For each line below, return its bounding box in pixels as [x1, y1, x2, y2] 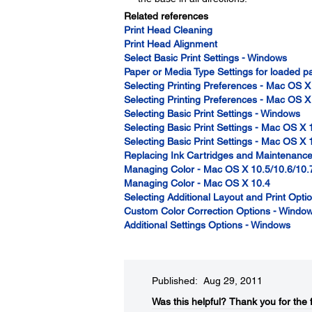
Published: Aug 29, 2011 [151, 275, 263, 286]
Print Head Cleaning [123, 24, 212, 36]
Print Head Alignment [123, 38, 217, 49]
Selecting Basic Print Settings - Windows [123, 108, 300, 119]
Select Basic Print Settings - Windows [123, 52, 287, 63]
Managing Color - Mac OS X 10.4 [123, 178, 270, 189]
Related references [123, 10, 208, 22]
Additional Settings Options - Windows [123, 219, 290, 231]
